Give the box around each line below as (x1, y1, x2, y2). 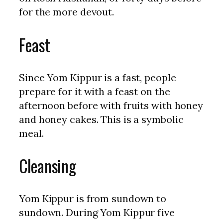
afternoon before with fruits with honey (19, 99, 204, 111)
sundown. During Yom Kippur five (19, 206, 175, 219)
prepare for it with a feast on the (19, 85, 170, 98)
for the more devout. (19, 5, 114, 18)
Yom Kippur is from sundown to (19, 192, 167, 205)
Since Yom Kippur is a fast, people (19, 71, 176, 84)
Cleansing (19, 153, 77, 178)
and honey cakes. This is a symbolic (19, 112, 184, 125)
